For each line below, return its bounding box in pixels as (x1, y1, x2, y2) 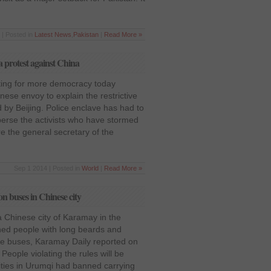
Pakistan (73, 31, 99, 38)
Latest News (34, 31, 71, 38)
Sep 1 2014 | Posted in (14, 165, 82, 172)
